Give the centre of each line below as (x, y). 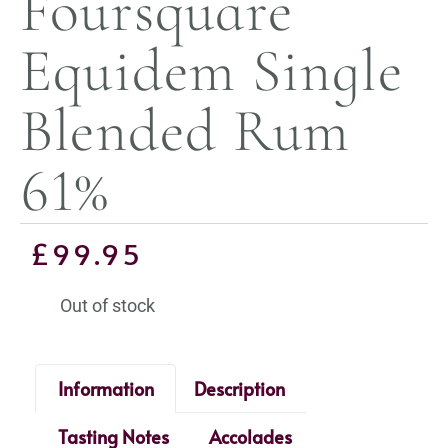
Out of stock (107, 305)
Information (105, 388)
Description (239, 388)
